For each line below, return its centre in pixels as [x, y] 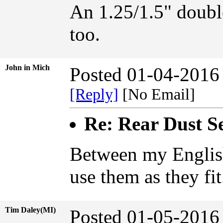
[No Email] [161, 94]
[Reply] [94, 94]
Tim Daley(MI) [30, 210]
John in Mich [30, 67]
